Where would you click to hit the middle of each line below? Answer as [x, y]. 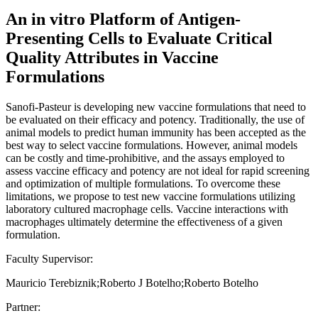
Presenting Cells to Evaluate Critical [139, 38]
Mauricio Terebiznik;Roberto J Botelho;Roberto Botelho [132, 283]
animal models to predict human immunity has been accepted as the [156, 132]
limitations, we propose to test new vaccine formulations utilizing [150, 196]
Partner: [23, 307]
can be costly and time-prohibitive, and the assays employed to [145, 158]
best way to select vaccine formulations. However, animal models [152, 145]
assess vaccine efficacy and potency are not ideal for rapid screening [158, 170]
